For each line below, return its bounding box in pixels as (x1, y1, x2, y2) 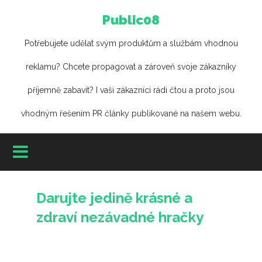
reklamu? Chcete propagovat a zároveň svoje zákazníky (26, 62, 236, 71)
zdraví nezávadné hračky (36, 209, 204, 226)
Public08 (102, 12, 160, 27)
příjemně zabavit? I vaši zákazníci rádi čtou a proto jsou (27, 85, 235, 95)
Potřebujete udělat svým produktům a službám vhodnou (24, 39, 238, 48)
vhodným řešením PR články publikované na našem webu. (20, 109, 242, 118)
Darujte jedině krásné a (36, 189, 193, 206)
